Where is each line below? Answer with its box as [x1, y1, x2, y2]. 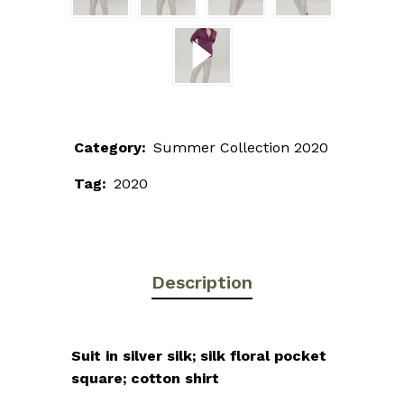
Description [151, 271, 252, 293]
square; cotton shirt [71, 369, 219, 387]
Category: [74, 138, 146, 156]
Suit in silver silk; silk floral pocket [71, 346, 326, 364]
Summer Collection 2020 [153, 138, 328, 156]
